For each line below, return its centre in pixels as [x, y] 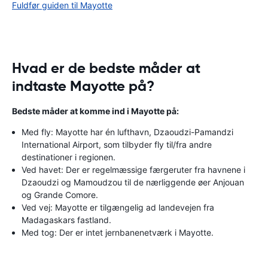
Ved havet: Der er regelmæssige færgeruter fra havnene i [133, 170]
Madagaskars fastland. [66, 220]
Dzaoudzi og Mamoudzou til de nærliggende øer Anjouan [133, 182]
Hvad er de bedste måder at [106, 68]
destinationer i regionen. [68, 157]
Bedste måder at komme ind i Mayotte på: [95, 111]
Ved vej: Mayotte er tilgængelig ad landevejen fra [118, 207]
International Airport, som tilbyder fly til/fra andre [117, 144]
